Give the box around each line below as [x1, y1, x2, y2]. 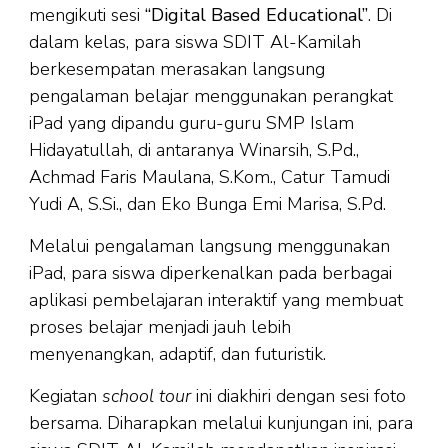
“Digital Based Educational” [145, 3, 368, 28]
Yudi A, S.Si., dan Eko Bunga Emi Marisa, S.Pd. [29, 192, 386, 217]
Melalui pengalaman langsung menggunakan [29, 234, 390, 259]
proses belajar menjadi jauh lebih [29, 315, 291, 340]
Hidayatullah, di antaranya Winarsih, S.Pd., [29, 138, 359, 163]
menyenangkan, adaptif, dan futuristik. [29, 342, 326, 367]
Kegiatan [29, 384, 102, 409]
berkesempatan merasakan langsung [29, 57, 325, 82]
